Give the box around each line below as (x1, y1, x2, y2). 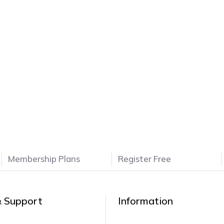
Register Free (118, 153, 171, 164)
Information (118, 194, 173, 207)
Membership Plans (8, 153, 80, 164)
